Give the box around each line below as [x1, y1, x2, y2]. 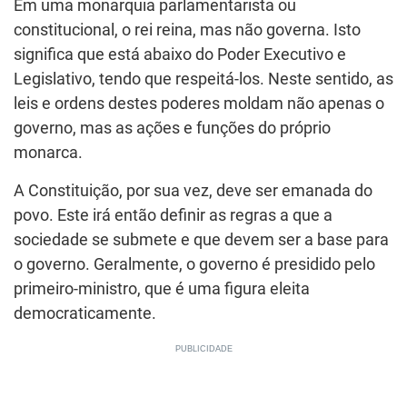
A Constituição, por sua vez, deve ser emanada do [14, 181, 372, 200]
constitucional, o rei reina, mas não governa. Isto [14, 20, 361, 39]
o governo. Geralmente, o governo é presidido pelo [14, 254, 375, 273]
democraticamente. [14, 303, 156, 323]
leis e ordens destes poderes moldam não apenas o [14, 94, 384, 113]
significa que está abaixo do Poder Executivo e [14, 45, 346, 64]
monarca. [14, 143, 83, 162]
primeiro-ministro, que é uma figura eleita [14, 279, 310, 298]
